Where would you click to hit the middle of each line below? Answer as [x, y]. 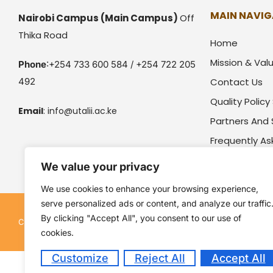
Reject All [160, 258]
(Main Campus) [140, 18]
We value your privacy [100, 167]
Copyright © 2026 [53, 222]
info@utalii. [71, 111]
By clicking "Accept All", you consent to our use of [141, 218]
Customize [80, 258]
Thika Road [43, 35]
